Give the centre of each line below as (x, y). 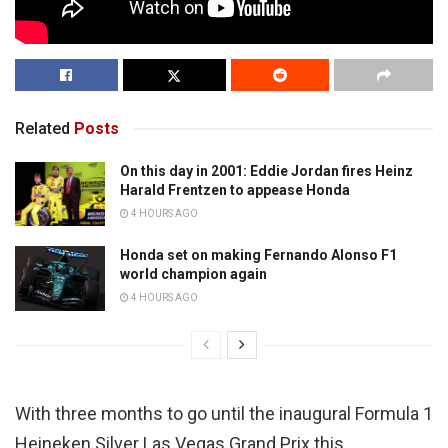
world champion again (193, 274)
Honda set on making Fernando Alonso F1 (258, 255)
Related (42, 128)
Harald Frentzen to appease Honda (235, 189)
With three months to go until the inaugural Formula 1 (224, 413)
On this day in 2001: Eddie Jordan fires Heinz (266, 170)
